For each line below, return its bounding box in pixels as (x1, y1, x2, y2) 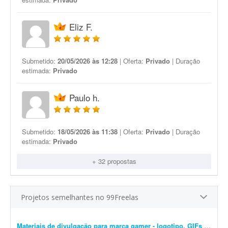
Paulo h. (69, 91, 100, 104)
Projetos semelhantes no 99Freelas (21, 192, 138, 202)
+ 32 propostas (92, 156, 136, 166)
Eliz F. (69, 20, 93, 33)
